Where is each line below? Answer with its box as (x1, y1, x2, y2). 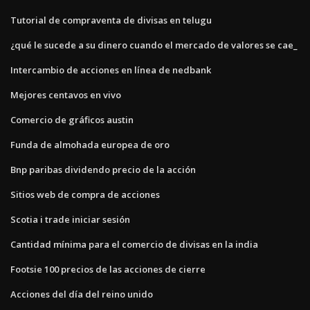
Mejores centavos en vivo (10, 88, 121, 101)
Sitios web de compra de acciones (10, 188, 160, 201)
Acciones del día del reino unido (10, 287, 153, 300)
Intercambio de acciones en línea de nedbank (10, 63, 211, 76)
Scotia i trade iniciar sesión (10, 212, 130, 226)
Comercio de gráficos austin (10, 113, 134, 126)
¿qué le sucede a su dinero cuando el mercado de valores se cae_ (10, 38, 298, 51)
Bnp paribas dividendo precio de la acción (10, 163, 196, 176)
